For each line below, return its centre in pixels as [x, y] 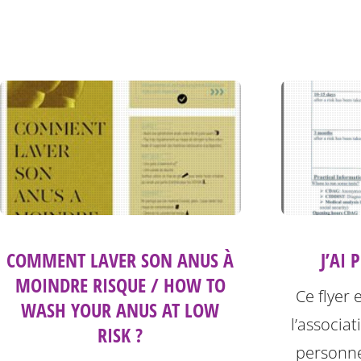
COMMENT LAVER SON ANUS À [120, 259]
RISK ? [120, 334]
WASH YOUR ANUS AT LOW [120, 309]
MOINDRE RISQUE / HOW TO [120, 284]
